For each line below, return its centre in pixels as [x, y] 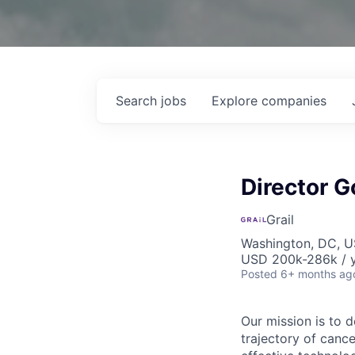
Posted [259, 274]
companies [294, 101]
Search [138, 101]
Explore [237, 101]
